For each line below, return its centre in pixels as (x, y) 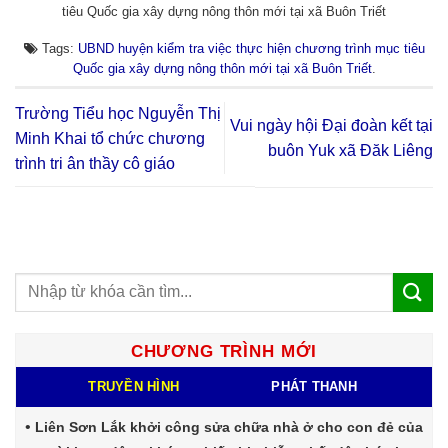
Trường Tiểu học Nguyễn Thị (118, 113)
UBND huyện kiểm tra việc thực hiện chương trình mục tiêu (251, 48)
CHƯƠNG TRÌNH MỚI (224, 351)
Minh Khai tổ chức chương (110, 138)
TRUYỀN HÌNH (134, 386)
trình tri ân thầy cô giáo (95, 163)
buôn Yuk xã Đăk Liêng (350, 151)
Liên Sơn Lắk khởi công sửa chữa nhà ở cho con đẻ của (229, 426)
